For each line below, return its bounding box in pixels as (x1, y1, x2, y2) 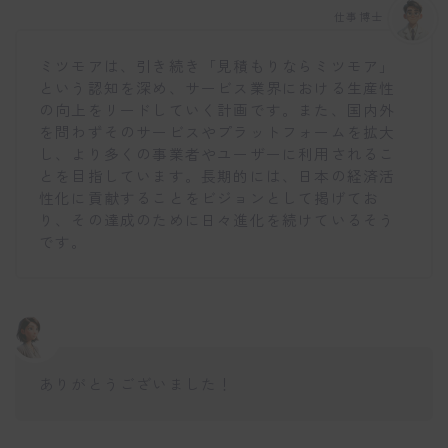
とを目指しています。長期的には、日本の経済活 (39, 165, 396, 187)
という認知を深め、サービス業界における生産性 (39, 77, 396, 99)
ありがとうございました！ (39, 372, 234, 394)
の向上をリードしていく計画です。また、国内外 (39, 99, 396, 121)
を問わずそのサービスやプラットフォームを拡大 (39, 121, 396, 143)
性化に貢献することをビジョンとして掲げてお (39, 187, 380, 209)
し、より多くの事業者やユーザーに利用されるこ (39, 143, 396, 165)
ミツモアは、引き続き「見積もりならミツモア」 (39, 55, 396, 77)
